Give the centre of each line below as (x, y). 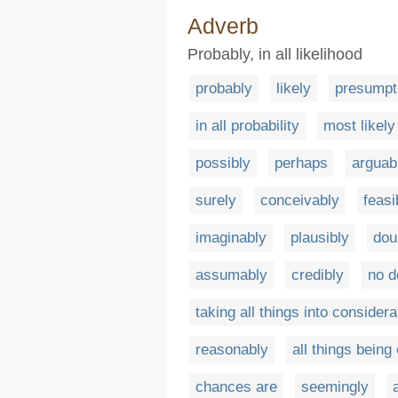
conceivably (300, 200)
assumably (231, 275)
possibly (223, 163)
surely (216, 200)
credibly (318, 275)
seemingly (335, 387)
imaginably (231, 238)
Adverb (223, 26)
